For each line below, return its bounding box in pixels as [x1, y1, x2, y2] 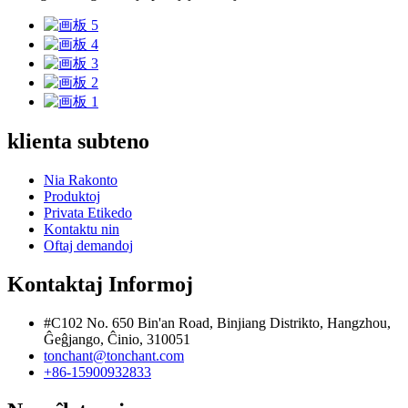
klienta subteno [7, 129, 149, 154]
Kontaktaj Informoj [7, 272, 193, 297]
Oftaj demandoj [44, 238, 133, 254]
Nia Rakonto [44, 172, 117, 189]
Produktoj [44, 189, 100, 205]
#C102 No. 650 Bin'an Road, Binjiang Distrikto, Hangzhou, [44, 315, 391, 331]
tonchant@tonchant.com [44, 348, 184, 364]
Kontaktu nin [44, 221, 119, 238]
